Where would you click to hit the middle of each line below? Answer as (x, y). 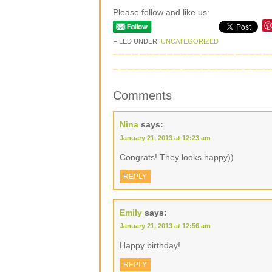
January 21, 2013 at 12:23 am (165, 138)
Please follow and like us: (161, 12)
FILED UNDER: (137, 41)
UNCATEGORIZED (190, 41)
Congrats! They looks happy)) (177, 157)
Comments (142, 95)
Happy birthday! (150, 245)
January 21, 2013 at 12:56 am (165, 226)
